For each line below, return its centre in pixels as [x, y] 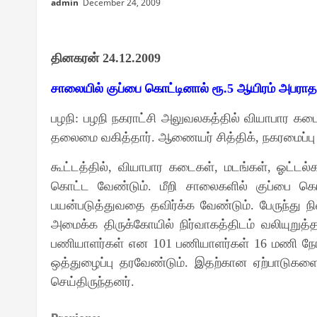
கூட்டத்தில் [80, 167]
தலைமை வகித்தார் [101, 137]
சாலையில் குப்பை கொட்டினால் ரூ [137, 88]
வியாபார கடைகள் [166, 167]
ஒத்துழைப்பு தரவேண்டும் [118, 263]
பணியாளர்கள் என [102, 243]
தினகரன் [75, 57]
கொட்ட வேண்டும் [100, 186]
